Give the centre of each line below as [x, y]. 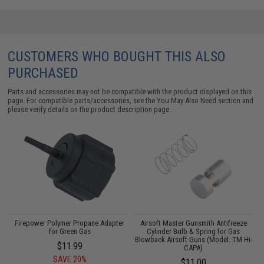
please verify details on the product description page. [90, 109]
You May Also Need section [199, 100]
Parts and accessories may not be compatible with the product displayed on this [130, 91]
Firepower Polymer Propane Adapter [70, 223]
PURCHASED [43, 73]
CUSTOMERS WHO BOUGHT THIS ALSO [117, 56]
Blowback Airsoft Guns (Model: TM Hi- [193, 239]
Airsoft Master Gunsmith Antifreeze [193, 223]
